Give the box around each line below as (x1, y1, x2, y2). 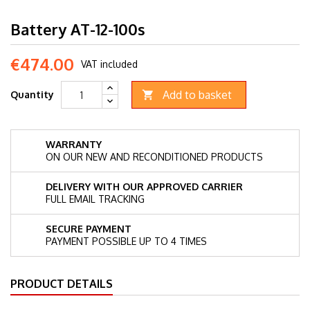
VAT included (81, 58, 138, 70)
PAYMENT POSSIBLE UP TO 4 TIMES (46, 235, 207, 247)
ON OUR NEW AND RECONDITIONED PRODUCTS (46, 151, 263, 163)
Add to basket (163, 88, 232, 102)
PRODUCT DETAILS (10, 277, 113, 291)
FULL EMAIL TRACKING (46, 193, 145, 205)
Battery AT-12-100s (10, 19, 145, 39)
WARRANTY (46, 138, 102, 150)
